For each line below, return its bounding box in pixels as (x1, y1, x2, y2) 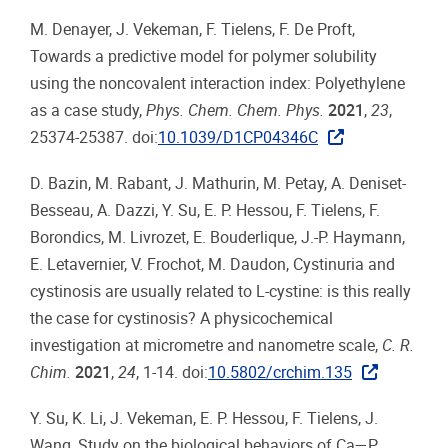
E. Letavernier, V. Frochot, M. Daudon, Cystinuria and (30, 254, 395, 274)
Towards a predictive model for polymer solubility (30, 46, 377, 66)
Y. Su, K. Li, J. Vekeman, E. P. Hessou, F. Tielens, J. (30, 409, 378, 429)
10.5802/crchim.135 (208, 362, 352, 382)
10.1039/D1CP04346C (158, 127, 318, 147)
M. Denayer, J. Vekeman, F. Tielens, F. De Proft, (30, 19, 355, 39)
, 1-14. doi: (136, 362, 208, 382)
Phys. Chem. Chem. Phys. (146, 100, 324, 120)
